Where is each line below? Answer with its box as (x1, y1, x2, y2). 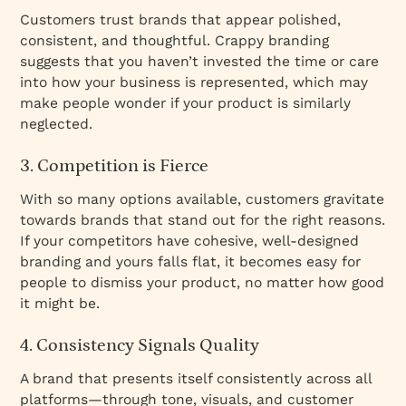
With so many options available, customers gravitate (20, 190, 385, 208)
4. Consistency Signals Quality (20, 335, 260, 356)
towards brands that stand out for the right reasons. (20, 211, 386, 229)
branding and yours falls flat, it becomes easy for (20, 253, 362, 271)
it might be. (20, 295, 101, 313)
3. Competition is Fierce (20, 156, 209, 177)
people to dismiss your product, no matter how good (20, 274, 385, 292)
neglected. (20, 115, 93, 133)
